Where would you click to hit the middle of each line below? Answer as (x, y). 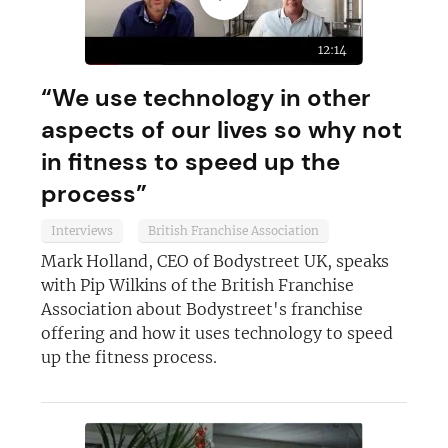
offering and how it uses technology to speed (217, 333)
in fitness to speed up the (191, 161)
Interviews (82, 230)
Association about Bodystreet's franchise (202, 309)
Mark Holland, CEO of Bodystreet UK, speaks (215, 261)
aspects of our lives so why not (222, 129)
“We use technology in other (206, 97)
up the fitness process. (129, 357)
